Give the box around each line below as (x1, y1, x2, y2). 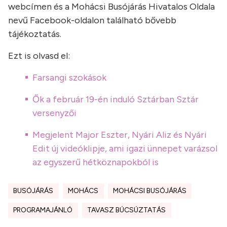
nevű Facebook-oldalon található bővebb (8, 15, 176, 26)
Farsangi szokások (32, 72, 106, 84)
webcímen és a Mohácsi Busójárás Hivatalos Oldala (8, 1, 215, 13)
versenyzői (32, 107, 77, 119)
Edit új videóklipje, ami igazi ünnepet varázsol (32, 143, 217, 155)
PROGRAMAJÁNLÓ (13, 206, 73, 215)
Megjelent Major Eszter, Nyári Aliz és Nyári (32, 129, 207, 141)
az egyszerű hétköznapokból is (32, 157, 159, 168)
